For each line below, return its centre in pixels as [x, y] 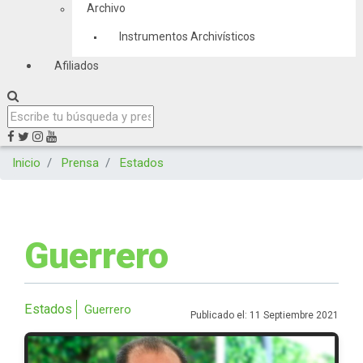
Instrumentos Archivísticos [187, 36]
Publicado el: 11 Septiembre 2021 [265, 315]
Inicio [26, 163]
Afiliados [76, 66]
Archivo [106, 8]
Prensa [80, 163]
